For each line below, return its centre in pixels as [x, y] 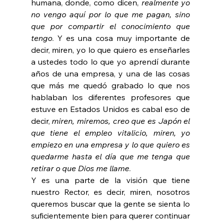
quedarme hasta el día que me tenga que [110, 157]
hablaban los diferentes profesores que [110, 97]
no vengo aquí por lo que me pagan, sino [110, 15]
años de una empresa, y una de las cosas [110, 74]
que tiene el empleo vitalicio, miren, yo [110, 133]
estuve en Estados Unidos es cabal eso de [110, 109]
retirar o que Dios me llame [80, 168]
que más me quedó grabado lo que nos [110, 86]
